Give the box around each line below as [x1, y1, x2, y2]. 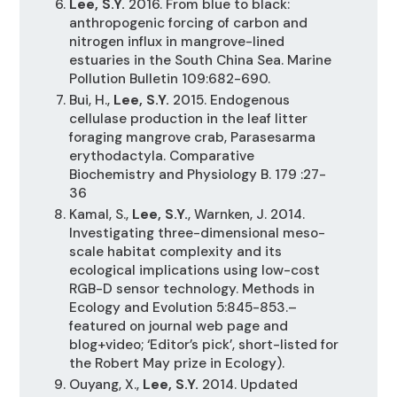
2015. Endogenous [168, 90, 290, 109]
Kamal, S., [68, 206, 132, 224]
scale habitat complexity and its [68, 243, 282, 261]
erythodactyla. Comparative [68, 146, 254, 165]
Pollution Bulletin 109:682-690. [68, 69, 270, 88]
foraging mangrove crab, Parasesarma [68, 128, 315, 146]
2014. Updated [198, 376, 298, 394]
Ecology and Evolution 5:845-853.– [68, 299, 297, 317]
